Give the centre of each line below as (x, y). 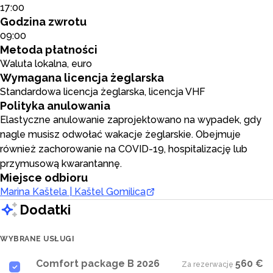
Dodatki (45, 209)
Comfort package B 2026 (98, 264)
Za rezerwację (207, 264)
